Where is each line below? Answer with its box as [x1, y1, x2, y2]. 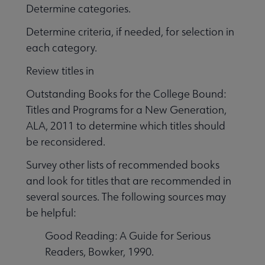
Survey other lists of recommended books [26, 157, 219, 172]
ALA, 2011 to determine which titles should [26, 118, 225, 132]
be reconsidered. [26, 134, 105, 148]
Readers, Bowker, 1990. [45, 244, 154, 258]
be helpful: [26, 205, 76, 219]
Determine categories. [26, 1, 131, 15]
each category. [26, 40, 97, 54]
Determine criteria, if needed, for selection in [26, 24, 234, 38]
